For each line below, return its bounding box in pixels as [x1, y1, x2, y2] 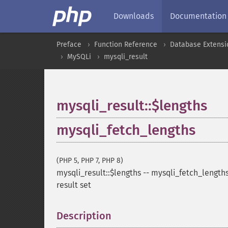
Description [56, 210, 111, 222]
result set [56, 180, 91, 190]
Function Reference [94, 40, 157, 49]
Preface [56, 40, 81, 49]
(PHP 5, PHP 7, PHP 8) [56, 156, 123, 165]
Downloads [113, 11, 154, 21]
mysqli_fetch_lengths [56, 122, 195, 138]
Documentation [170, 11, 226, 21]
